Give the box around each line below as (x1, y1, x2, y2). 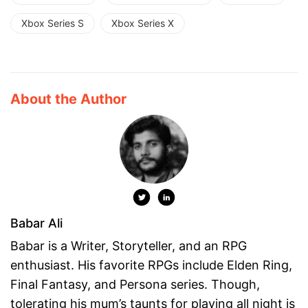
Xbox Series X (111, 17, 174, 30)
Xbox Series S (21, 17, 84, 30)
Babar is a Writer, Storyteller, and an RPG (10, 239, 247, 254)
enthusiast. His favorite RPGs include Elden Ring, (10, 258, 292, 273)
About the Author (10, 91, 126, 108)
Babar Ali (10, 216, 63, 231)
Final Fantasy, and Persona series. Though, (10, 277, 260, 292)
